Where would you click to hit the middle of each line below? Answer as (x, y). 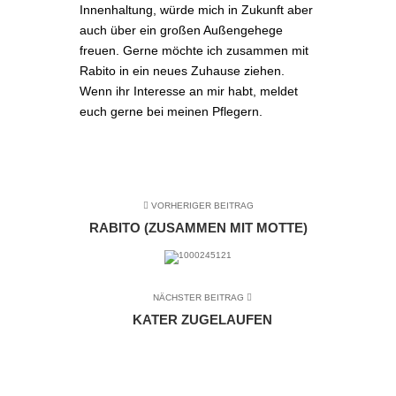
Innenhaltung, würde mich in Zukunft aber (196, 10)
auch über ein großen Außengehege (181, 30)
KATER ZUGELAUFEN (202, 320)
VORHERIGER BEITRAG (201, 206)
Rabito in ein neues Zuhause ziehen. (182, 71)
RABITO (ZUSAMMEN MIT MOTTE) (198, 228)
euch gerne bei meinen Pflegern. (173, 111)
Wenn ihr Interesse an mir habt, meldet (189, 91)
